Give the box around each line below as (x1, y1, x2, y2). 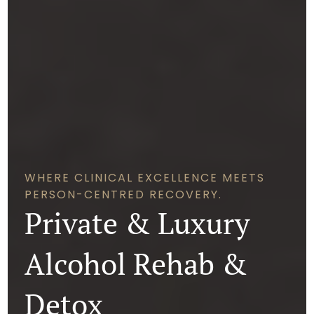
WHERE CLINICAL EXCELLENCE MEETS (25, 170, 266, 186)
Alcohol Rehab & (25, 245, 248, 283)
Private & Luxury (25, 204, 250, 243)
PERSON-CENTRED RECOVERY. (25, 186, 223, 203)
